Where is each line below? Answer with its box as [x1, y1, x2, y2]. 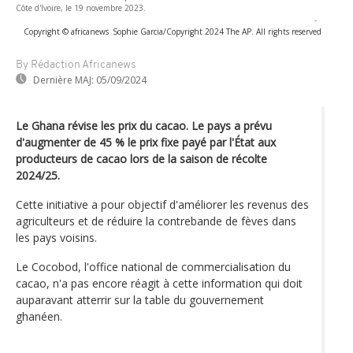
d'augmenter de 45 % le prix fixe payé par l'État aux [16, 134, 276, 150]
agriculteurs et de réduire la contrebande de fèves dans [16, 213, 296, 229]
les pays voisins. [16, 229, 97, 245]
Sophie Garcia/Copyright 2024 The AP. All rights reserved [113, 25, 321, 37]
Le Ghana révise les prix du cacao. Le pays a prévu [16, 117, 272, 133]
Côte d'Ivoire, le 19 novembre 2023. [16, 2, 146, 13]
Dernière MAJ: [33, 72, 94, 87]
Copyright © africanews [24, 25, 109, 37]
